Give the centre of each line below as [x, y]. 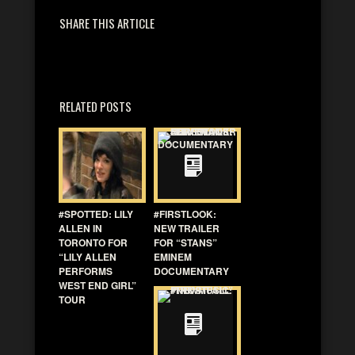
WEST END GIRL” [97, 285]
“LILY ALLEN [88, 257]
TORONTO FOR [93, 242]
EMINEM [173, 257]
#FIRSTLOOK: [185, 214]
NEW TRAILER [187, 228]
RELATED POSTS [95, 106]
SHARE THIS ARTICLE [107, 23]
